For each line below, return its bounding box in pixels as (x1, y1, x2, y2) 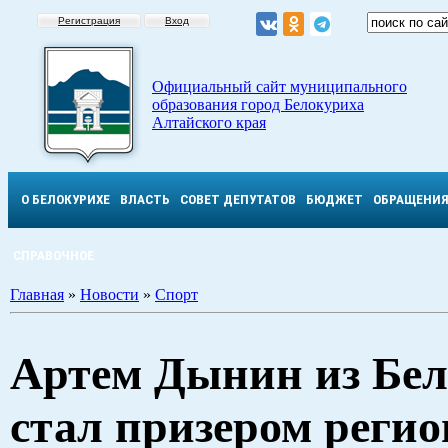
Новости (80, 286, 139, 303)
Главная (10, 286, 64, 303)
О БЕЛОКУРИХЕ (21, 192, 110, 207)
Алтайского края (152, 114, 266, 131)
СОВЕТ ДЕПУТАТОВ (180, 192, 296, 207)
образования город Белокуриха (152, 96, 364, 113)
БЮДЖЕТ (306, 192, 363, 207)
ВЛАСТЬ (120, 192, 170, 207)
